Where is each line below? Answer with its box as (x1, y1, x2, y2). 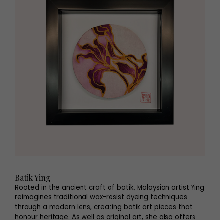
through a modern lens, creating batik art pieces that (15, 202, 192, 212)
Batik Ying (15, 172, 51, 183)
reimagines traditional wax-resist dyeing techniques (15, 192, 187, 202)
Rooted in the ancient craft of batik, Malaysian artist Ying (15, 183, 204, 192)
